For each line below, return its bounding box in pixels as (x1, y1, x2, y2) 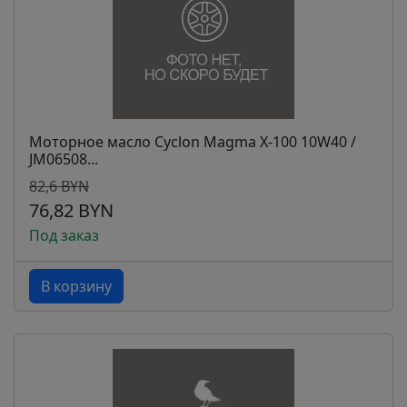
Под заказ (29, 225, 99, 245)
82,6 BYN (29, 176, 89, 196)
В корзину (41, 276, 112, 296)
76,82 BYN (29, 198, 114, 223)
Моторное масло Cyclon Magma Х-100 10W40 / (29, 132, 356, 152)
